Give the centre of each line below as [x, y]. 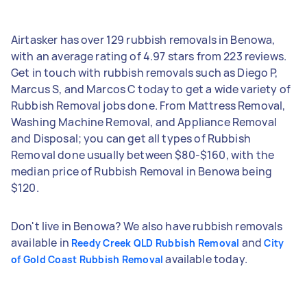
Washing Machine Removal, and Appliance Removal [144, 122]
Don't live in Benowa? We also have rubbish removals [147, 226]
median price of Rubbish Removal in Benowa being [142, 171]
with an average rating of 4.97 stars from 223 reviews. [149, 56]
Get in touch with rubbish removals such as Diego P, [145, 72]
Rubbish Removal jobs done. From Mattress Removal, [148, 105]
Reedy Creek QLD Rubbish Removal [155, 243]
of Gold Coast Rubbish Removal [87, 259]
